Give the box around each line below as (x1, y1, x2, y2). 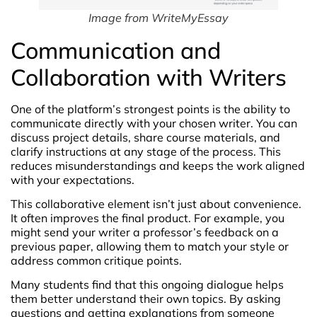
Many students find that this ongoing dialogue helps (11, 277, 284, 292)
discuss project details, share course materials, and (11, 129, 280, 144)
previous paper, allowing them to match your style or (11, 238, 289, 253)
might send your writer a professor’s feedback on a (11, 224, 279, 239)
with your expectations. (11, 172, 134, 187)
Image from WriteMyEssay (88, 10, 229, 25)
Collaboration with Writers (11, 62, 287, 91)
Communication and (11, 35, 221, 64)
